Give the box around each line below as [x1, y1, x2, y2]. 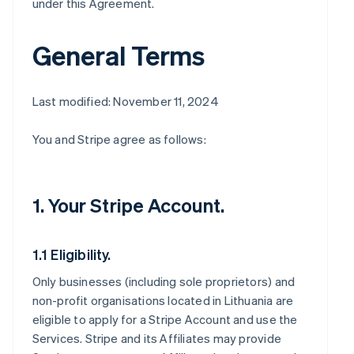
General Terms [32, 38, 205, 72]
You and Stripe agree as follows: [32, 131, 206, 147]
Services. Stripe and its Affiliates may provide [32, 330, 281, 346]
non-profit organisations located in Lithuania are [32, 292, 294, 308]
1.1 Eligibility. [32, 245, 111, 263]
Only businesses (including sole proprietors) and [32, 273, 296, 289]
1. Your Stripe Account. [32, 193, 224, 217]
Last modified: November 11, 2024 [32, 93, 219, 109]
